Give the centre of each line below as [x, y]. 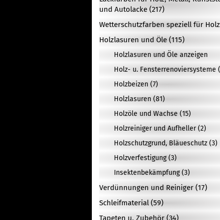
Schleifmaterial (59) [131, 203]
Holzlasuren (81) [139, 99]
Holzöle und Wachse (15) [152, 114]
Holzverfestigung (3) [145, 158]
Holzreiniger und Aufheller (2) [160, 128]
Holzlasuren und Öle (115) [142, 40]
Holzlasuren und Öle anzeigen [161, 55]
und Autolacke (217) [132, 9]
